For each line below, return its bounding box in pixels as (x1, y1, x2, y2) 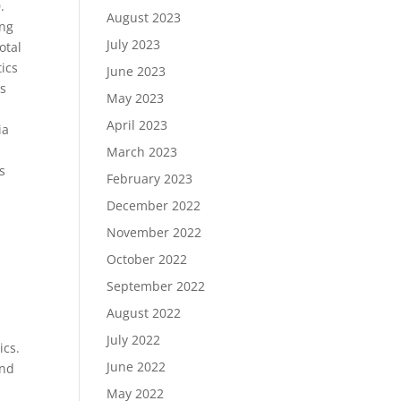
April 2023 (107, 116, 168, 133)
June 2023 (107, 63, 166, 80)
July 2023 (107, 36, 161, 53)
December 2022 (107, 197, 201, 214)
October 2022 (107, 251, 188, 268)
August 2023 (107, 9, 182, 26)
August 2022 (107, 304, 182, 321)
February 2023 (107, 170, 193, 187)
